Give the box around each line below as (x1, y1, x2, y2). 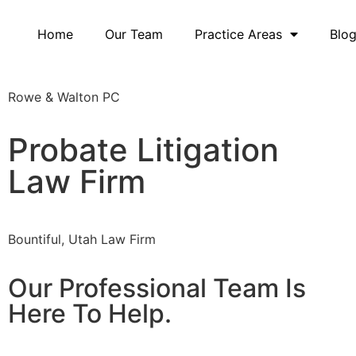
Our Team (105, 26, 164, 42)
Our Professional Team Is (7, 273, 306, 304)
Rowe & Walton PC (7, 89, 120, 106)
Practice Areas (195, 26, 283, 42)
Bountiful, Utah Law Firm (7, 230, 160, 247)
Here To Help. (7, 298, 172, 330)
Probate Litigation (7, 130, 279, 169)
